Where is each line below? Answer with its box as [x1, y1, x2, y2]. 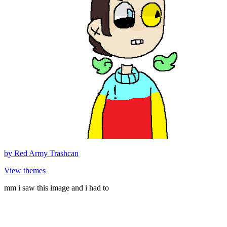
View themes [4, 166, 46, 175]
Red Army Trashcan [14, 148, 79, 158]
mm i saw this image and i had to [4, 183, 109, 192]
